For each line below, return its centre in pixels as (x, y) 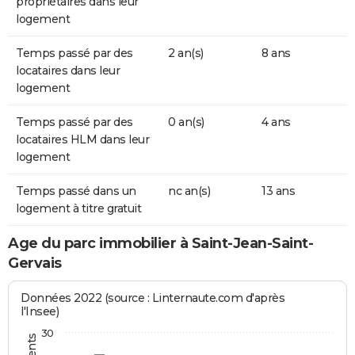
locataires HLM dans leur (82, 140)
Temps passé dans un (76, 191)
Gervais (35, 263)
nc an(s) (189, 191)
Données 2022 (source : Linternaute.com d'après (153, 298)
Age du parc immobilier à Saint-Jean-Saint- (160, 244)
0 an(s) (186, 122)
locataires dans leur (68, 71)
